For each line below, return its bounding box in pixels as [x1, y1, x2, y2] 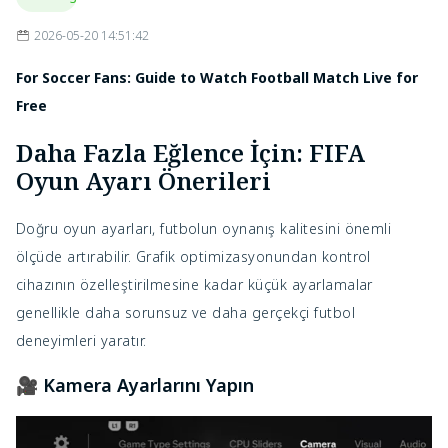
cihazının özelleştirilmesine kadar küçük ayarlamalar [16, 275, 373, 295]
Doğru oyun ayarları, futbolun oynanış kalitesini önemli [16, 219, 392, 239]
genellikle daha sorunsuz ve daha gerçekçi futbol [16, 303, 356, 323]
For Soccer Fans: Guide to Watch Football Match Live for [16, 68, 418, 88]
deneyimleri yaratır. [16, 331, 147, 351]
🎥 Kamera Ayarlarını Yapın [16, 373, 254, 398]
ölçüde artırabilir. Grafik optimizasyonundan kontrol [16, 247, 371, 267]
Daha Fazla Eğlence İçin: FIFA [16, 136, 365, 170]
